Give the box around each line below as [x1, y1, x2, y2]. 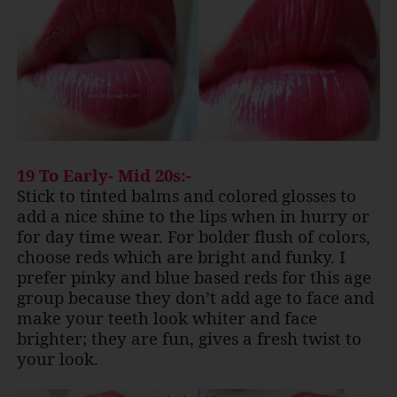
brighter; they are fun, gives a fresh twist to [16, 327, 362, 350]
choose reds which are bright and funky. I [16, 245, 346, 269]
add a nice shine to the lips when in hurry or [16, 205, 370, 228]
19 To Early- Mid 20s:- [16, 164, 191, 187]
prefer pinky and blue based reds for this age [16, 266, 371, 289]
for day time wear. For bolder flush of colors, [16, 225, 370, 248]
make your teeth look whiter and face [16, 307, 317, 330]
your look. [16, 347, 98, 370]
